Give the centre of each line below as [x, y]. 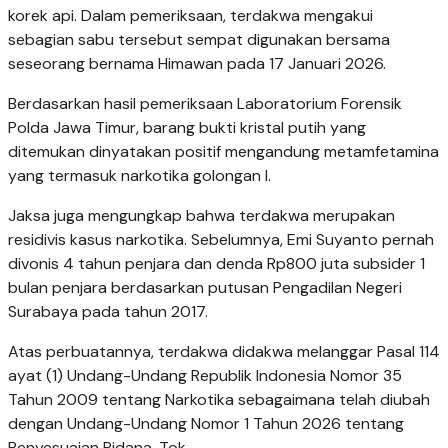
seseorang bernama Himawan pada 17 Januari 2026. [197, 63]
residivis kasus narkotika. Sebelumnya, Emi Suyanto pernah [221, 239]
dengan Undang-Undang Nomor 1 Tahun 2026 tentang [206, 423]
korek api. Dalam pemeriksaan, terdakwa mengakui [190, 15]
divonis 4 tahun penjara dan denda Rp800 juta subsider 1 [216, 263]
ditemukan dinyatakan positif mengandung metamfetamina [223, 151]
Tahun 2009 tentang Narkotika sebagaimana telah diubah [219, 399]
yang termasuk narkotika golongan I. [139, 175]
